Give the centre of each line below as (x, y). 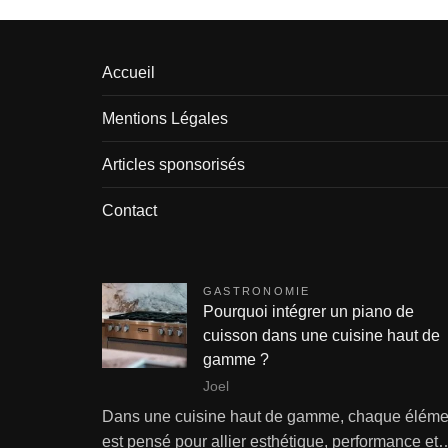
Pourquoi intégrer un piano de (308, 311)
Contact (129, 210)
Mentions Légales (165, 118)
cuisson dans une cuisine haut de (321, 335)
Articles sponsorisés (173, 164)
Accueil (128, 72)
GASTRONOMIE (257, 291)
